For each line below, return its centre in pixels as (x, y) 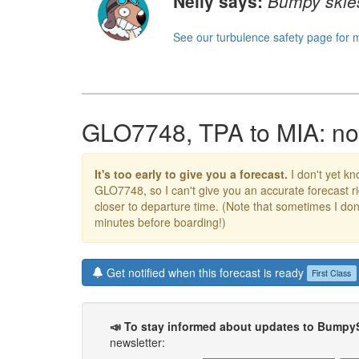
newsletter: (137, 342)
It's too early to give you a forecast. (191, 173)
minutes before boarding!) (160, 222)
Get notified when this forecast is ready (205, 272)
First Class (332, 273)
